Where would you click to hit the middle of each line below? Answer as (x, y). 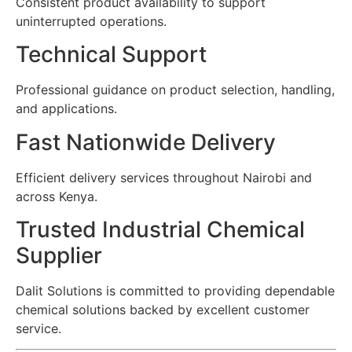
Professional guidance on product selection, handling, (175, 90)
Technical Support (111, 55)
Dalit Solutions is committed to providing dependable (175, 290)
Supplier (59, 255)
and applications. (66, 109)
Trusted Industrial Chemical (160, 229)
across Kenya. (57, 196)
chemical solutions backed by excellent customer (163, 309)
